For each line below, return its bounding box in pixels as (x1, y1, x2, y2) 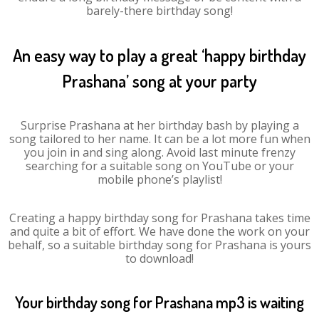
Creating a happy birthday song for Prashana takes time (9, 210, 310, 226)
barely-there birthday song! (86, 3, 233, 19)
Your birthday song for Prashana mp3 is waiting (15, 292, 304, 312)
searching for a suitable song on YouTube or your (25, 158, 294, 174)
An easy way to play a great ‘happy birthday (13, 44, 306, 66)
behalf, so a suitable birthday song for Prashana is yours (8, 237, 311, 253)
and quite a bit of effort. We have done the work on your (9, 224, 310, 239)
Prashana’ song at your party (62, 70, 257, 92)
